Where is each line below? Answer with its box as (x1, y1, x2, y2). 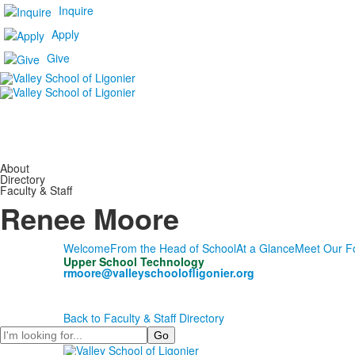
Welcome (63, 240, 110, 256)
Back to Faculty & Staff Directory (63, 310, 224, 326)
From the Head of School (109, 240, 236, 256)
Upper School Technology (63, 254, 204, 269)
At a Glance (235, 240, 295, 256)
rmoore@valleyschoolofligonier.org (63, 265, 254, 281)
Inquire (59, 2, 94, 18)
